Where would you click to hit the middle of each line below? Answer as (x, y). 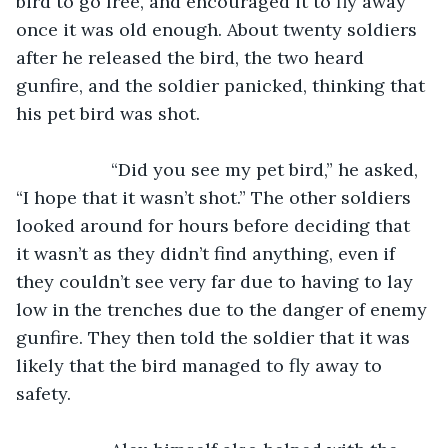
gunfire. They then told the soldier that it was (215, 337)
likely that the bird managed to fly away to (201, 365)
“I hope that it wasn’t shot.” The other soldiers (216, 197)
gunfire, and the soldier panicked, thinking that (223, 85)
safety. (43, 393)
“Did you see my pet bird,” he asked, (73, 169)
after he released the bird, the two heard (192, 57)
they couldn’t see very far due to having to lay (217, 281)
